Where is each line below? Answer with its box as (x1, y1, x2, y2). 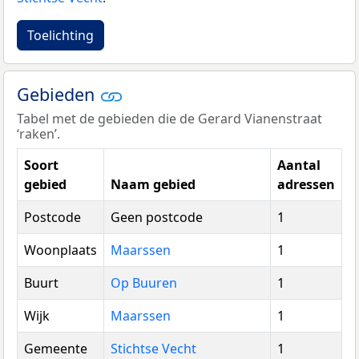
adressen (277, 175, 335, 194)
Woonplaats (24, 241, 97, 260)
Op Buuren (111, 274, 177, 292)
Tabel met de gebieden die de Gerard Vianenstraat (17, 110, 322, 128)
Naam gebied (111, 175, 196, 194)
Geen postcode (111, 208, 203, 227)
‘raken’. (17, 125, 60, 143)
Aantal (277, 156, 321, 175)
